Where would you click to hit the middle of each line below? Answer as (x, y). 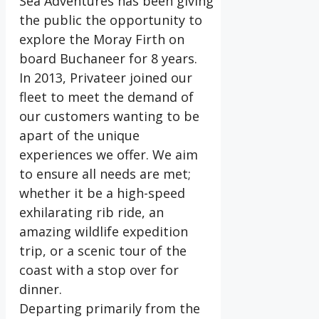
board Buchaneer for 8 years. (108, 59)
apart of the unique (79, 136)
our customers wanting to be (109, 116)
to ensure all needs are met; (105, 174)
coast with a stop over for (99, 270)
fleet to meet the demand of (106, 97)
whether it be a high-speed (102, 193)
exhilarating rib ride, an (91, 213)
